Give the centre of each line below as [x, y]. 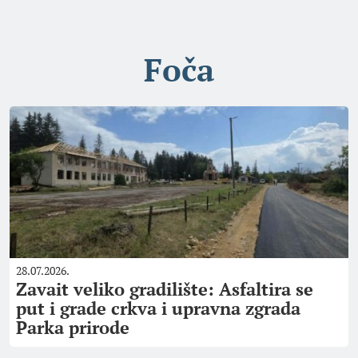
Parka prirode [73, 327]
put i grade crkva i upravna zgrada [158, 308]
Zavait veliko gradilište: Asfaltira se [165, 289]
